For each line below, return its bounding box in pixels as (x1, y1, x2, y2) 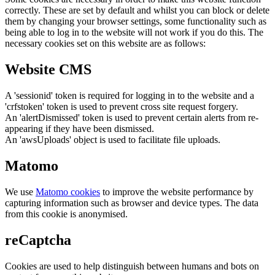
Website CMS (5, 61, 91, 78)
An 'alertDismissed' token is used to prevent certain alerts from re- (5, 112, 258, 123)
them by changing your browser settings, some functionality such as (5, 16, 266, 27)
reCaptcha (5, 231, 71, 248)
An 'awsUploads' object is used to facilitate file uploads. (5, 134, 220, 145)
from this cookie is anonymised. (5, 209, 128, 220)
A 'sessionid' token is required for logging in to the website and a (5, 90, 254, 101)
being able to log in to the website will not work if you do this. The (5, 27, 263, 38)
